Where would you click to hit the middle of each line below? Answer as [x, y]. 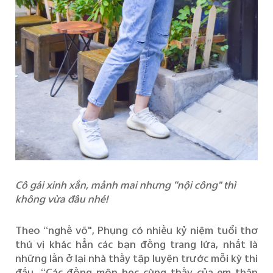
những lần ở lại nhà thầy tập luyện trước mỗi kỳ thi [136, 258]
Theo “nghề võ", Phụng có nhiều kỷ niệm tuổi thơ [136, 230]
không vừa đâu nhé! [62, 199]
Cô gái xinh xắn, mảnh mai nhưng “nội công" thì [125, 185]
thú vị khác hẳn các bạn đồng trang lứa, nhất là [136, 244]
